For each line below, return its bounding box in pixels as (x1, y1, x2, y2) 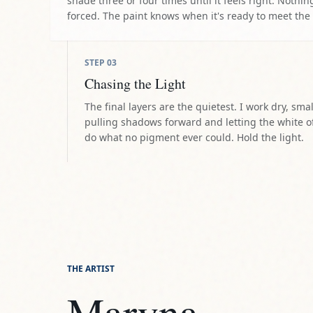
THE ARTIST (67, 263, 115, 275)
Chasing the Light (85, 73, 186, 93)
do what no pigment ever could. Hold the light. (85, 130, 304, 144)
